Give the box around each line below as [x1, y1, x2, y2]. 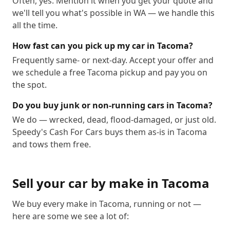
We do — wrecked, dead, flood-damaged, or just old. [12, 114, 216, 125]
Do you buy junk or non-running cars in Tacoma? [12, 100, 213, 111]
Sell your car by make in [12, 175, 162, 191]
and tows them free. [12, 139, 91, 150]
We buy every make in [12, 198, 99, 209]
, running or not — [129, 198, 201, 209]
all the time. [12, 20, 57, 31]
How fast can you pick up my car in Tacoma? [12, 40, 193, 51]
